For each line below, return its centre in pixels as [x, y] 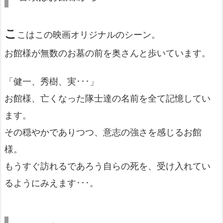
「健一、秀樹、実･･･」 [52, 82]
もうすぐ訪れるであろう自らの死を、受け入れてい [108, 166]
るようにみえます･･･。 [52, 183]
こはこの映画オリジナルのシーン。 [89, 34]
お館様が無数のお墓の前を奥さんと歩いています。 [108, 53]
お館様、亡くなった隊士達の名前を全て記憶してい [108, 99]
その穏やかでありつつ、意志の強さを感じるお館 [103, 132]
